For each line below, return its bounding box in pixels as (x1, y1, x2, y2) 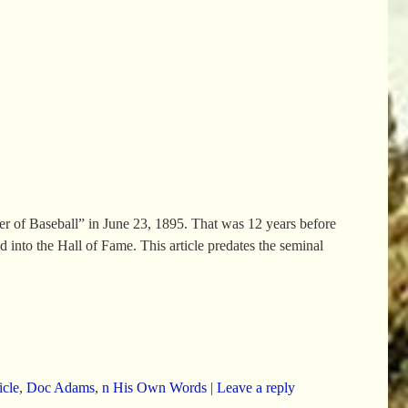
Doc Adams (25, 379, 95, 395)
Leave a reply (216, 379, 295, 395)
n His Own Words (101, 379, 207, 395)
